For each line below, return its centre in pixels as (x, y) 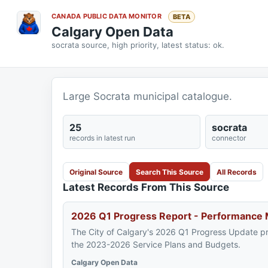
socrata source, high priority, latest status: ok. (138, 45)
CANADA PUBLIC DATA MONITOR (107, 16)
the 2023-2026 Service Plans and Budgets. (156, 244)
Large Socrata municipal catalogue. (147, 96)
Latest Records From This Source (146, 187)
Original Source (96, 172)
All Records (237, 172)
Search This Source (170, 172)
